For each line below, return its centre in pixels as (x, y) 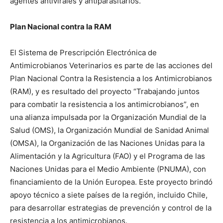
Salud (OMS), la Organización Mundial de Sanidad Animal (110, 130)
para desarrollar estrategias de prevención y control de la (111, 208)
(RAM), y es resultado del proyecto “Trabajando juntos (105, 92)
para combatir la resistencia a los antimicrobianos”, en (105, 105)
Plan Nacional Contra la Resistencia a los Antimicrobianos (111, 79)
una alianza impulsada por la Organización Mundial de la (108, 117)
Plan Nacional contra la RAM (61, 27)
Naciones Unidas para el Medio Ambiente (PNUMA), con (108, 169)
